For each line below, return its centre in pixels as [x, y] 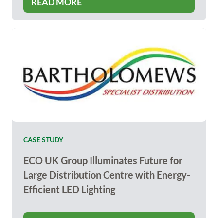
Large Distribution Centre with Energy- [107, 175]
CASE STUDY [43, 139]
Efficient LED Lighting [69, 189]
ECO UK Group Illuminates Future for [103, 160]
